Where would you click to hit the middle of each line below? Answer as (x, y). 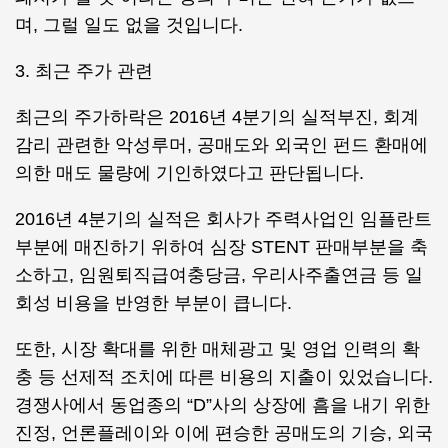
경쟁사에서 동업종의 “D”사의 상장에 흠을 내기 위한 (222, 405)
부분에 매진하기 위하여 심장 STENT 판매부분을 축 (221, 247)
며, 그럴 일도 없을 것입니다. (129, 25)
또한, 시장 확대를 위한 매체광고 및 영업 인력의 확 (217, 349)
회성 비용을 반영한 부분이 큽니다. (153, 303)
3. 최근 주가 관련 (84, 71)
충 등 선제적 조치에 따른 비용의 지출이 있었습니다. (224, 377)
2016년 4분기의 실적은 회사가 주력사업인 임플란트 (223, 219)
